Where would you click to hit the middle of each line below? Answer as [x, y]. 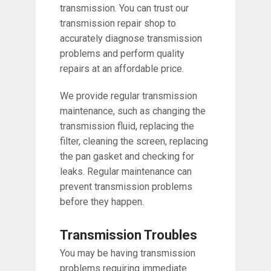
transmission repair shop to [118, 23]
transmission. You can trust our [124, 8]
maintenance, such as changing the [133, 111]
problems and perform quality [122, 54]
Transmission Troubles [129, 235]
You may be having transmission [128, 253]
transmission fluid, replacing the [127, 126]
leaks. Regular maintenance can [126, 171]
